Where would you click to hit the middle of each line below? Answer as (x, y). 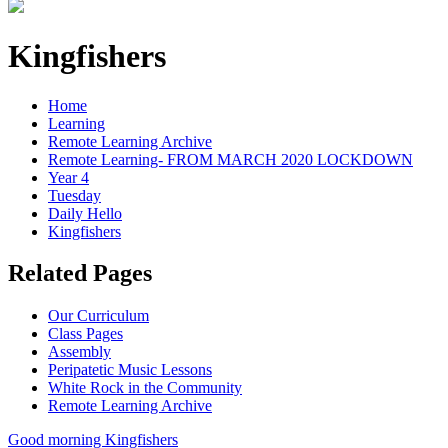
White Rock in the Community (145, 388)
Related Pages (80, 273)
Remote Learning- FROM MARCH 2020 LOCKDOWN (230, 159)
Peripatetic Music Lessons (130, 370)
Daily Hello (85, 213)
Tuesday (74, 195)
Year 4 (68, 177)
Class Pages (85, 334)
